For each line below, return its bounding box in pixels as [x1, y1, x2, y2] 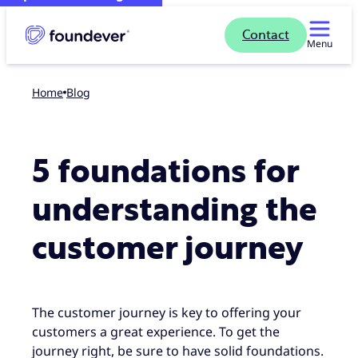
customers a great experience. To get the [32, 322, 280, 340]
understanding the [32, 195, 317, 227]
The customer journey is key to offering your [32, 303, 301, 321]
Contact [242, 29, 289, 42]
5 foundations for [32, 157, 299, 189]
